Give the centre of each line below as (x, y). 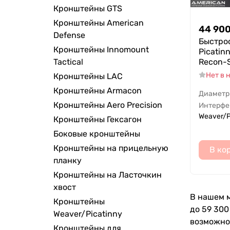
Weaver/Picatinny (88, 214)
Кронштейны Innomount (101, 50)
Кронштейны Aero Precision (108, 105)
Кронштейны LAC (88, 76)
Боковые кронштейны (97, 134)
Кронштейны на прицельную (111, 148)
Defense (69, 35)
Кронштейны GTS (88, 9)
